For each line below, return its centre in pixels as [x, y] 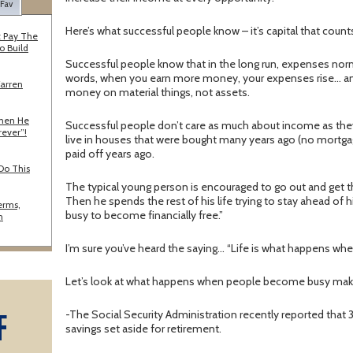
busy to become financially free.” [144, 216]
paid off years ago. [110, 154]
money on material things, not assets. [158, 93]
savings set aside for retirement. [143, 329]
